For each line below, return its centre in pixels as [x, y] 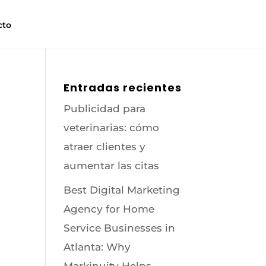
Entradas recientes [123, 88]
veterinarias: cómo [112, 128]
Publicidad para [105, 109]
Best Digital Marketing [122, 190]
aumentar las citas [112, 166]
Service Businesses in [120, 228]
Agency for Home [109, 209]
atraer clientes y [105, 147]
